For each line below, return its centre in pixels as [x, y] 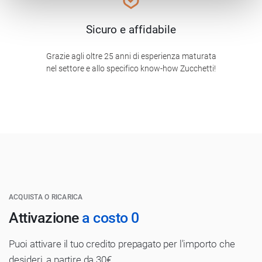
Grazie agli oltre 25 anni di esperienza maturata [131, 56]
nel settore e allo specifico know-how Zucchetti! [131, 69]
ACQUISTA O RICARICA [46, 197]
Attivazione [45, 218]
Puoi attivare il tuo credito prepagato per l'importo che [122, 244]
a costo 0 [111, 218]
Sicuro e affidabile [131, 30]
